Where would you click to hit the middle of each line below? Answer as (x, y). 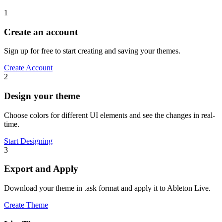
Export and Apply (41, 169)
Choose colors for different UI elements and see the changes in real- (110, 115)
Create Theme (26, 205)
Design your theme (42, 96)
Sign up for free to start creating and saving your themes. (92, 51)
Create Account (28, 68)
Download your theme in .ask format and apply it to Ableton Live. (107, 188)
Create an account (41, 32)
